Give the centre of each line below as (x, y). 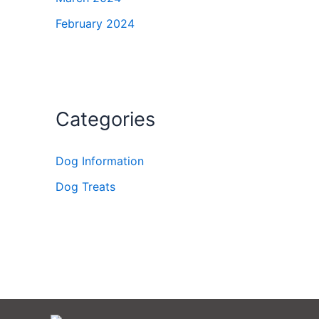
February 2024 (95, 24)
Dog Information (100, 161)
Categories (105, 120)
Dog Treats (85, 187)
